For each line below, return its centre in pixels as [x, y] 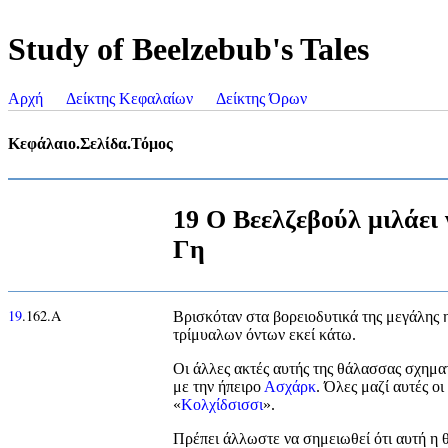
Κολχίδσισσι [222, 404]
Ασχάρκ [290, 386]
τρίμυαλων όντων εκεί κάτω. [264, 334]
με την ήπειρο [218, 386]
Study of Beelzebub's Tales [188, 49]
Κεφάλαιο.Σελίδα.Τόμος [90, 143]
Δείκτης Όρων [261, 98]
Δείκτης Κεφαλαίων [129, 98]
